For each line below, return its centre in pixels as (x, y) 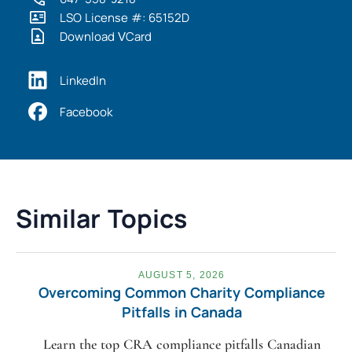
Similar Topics (101, 219)
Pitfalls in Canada (181, 312)
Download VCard (106, 36)
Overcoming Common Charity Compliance (181, 293)
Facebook (86, 112)
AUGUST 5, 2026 (181, 275)
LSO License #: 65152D (125, 17)
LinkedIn (83, 80)
